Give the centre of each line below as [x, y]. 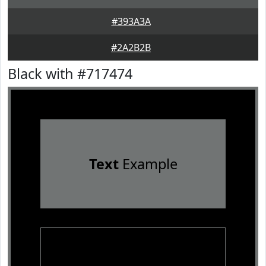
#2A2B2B [131, 47]
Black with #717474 [70, 74]
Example [148, 164]
